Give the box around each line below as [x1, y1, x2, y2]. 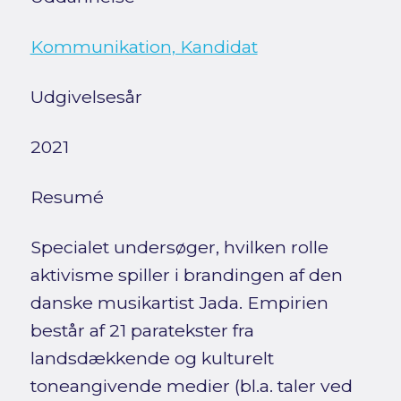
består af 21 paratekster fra [30, 319, 254, 341]
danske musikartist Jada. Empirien [30, 291, 328, 313]
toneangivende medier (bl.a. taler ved [30, 374, 353, 397]
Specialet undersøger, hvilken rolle [30, 235, 328, 258]
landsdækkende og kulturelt [30, 346, 274, 369]
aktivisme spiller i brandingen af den [30, 263, 343, 286]
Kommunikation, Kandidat [30, 35, 258, 57]
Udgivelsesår [30, 85, 142, 107]
